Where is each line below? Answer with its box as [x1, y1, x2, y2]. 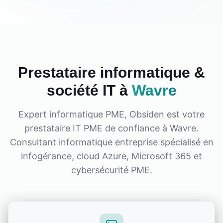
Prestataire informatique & [18, 64, 205, 81]
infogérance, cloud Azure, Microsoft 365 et [21, 151, 202, 161]
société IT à [46, 82, 132, 99]
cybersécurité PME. [71, 165, 152, 175]
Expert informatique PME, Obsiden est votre [18, 109, 205, 119]
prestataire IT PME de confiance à [24, 123, 170, 133]
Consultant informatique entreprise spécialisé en [9, 137, 214, 147]
